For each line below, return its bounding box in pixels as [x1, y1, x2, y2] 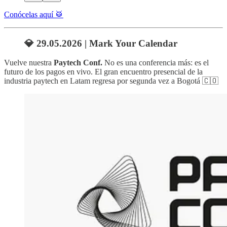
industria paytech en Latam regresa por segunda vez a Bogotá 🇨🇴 [4, 77, 218, 86]
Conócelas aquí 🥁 [4, 10, 63, 19]
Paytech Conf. [54, 58, 104, 67]
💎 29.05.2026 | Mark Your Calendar [24, 37, 177, 49]
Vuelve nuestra [4, 58, 54, 67]
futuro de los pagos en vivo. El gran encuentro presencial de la [4, 67, 203, 77]
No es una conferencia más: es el [104, 58, 209, 67]
